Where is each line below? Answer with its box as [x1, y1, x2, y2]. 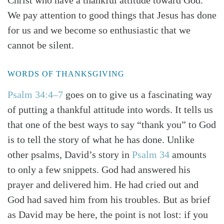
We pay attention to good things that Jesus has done [7, 9, 216, 21]
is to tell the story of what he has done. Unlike [7, 134, 194, 145]
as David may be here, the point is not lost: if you [7, 209, 208, 220]
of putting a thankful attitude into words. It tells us [7, 104, 213, 115]
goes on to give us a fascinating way [63, 89, 212, 100]
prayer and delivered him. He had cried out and [7, 179, 198, 190]
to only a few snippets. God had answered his [7, 164, 190, 175]
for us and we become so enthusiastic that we [7, 24, 190, 36]
